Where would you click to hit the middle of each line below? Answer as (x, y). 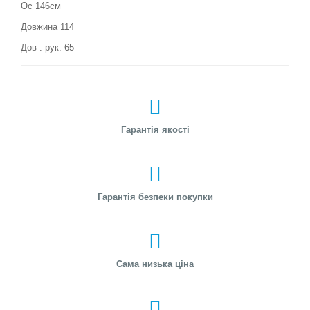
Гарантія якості (155, 130)
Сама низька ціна (155, 264)
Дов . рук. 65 (47, 47)
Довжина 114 (47, 27)
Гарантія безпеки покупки (155, 197)
